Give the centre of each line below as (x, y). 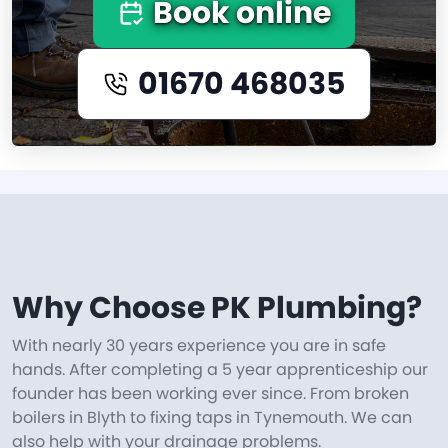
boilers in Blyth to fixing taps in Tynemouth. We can (212, 417)
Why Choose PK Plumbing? (217, 308)
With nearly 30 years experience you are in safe (199, 345)
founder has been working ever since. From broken (210, 393)
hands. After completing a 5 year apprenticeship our (220, 369)
